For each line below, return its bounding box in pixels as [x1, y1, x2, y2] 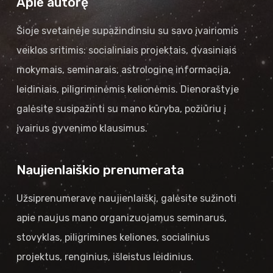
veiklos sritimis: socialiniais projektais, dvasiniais [16, 44, 236, 56]
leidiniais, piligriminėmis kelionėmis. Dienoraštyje [16, 83, 239, 95]
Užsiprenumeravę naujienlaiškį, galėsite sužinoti [16, 193, 236, 204]
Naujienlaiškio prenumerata [16, 162, 184, 177]
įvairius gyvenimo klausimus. [16, 122, 147, 134]
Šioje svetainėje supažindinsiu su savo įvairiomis [16, 25, 238, 37]
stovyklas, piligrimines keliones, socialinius [16, 232, 210, 243]
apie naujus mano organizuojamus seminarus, [16, 212, 227, 224]
